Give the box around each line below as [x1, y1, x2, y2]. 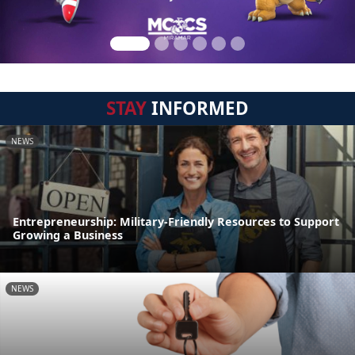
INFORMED [147, 96, 249, 120]
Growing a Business [13, 227, 123, 243]
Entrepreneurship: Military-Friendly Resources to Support [13, 214, 339, 230]
